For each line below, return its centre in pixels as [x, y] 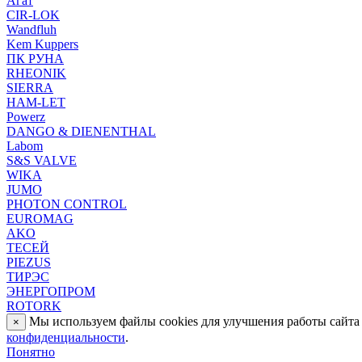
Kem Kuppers [42, 44]
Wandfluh [32, 29]
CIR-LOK [33, 15]
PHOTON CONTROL [67, 204]
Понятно [31, 351]
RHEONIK [36, 73]
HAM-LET [36, 102]
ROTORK [34, 305]
